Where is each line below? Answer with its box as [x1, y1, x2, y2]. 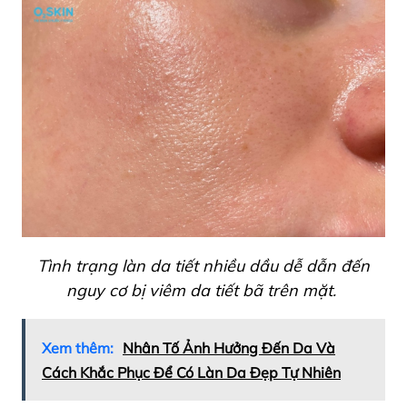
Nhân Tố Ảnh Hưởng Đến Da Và [123, 339, 335, 358]
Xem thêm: [42, 339, 114, 358]
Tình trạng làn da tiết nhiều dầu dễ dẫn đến [37, 255, 370, 277]
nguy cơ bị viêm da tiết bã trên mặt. [66, 280, 336, 302]
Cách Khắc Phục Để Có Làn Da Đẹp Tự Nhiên [42, 363, 341, 382]
